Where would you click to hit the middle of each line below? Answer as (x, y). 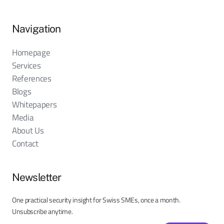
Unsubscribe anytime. (42, 211)
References (32, 78)
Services (26, 65)
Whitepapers (34, 104)
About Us (28, 130)
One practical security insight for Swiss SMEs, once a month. (96, 200)
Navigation (36, 28)
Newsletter (37, 177)
